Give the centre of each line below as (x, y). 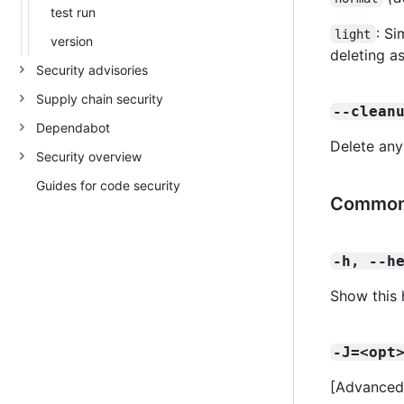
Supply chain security (100, 98)
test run (73, 12)
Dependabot (73, 127)
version (72, 41)
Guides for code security (108, 185)
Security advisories (92, 69)
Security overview (89, 156)
